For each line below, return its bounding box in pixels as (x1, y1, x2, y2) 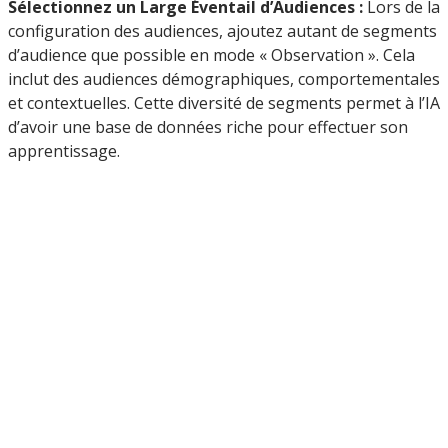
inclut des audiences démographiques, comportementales (8, 68, 440, 91)
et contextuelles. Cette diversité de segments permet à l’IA (8, 92, 440, 115)
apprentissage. (8, 140, 120, 163)
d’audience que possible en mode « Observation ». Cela (8, 44, 415, 67)
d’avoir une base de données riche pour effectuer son (8, 116, 408, 139)
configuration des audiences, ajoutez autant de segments (8, 20, 437, 43)
